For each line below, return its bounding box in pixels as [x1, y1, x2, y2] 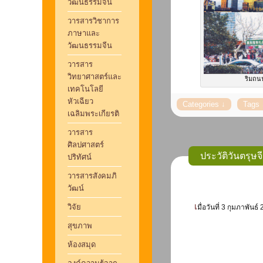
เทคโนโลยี [67, 85, 103, 93]
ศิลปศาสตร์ [67, 140, 104, 149]
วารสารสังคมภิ [67, 171, 117, 180]
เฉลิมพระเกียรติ [67, 109, 122, 118]
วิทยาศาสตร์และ [67, 72, 122, 81]
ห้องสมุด [67, 240, 96, 249]
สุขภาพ [67, 221, 92, 230]
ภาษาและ [67, 29, 100, 38]
